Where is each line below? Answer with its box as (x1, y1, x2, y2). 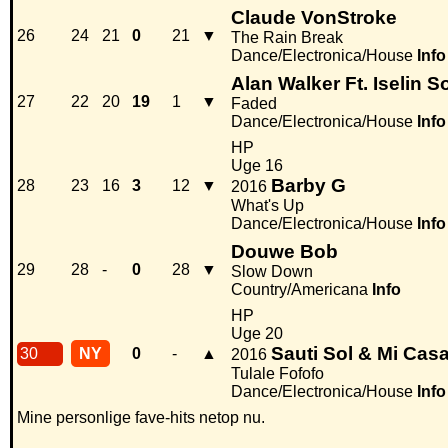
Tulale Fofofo (231, 365, 324, 383)
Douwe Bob (231, 241, 338, 263)
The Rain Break (231, 29, 343, 47)
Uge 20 (231, 325, 283, 343)
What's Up (231, 197, 304, 215)
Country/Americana (231, 281, 368, 299)
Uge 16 (231, 157, 283, 175)
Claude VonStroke (231, 7, 397, 29)
